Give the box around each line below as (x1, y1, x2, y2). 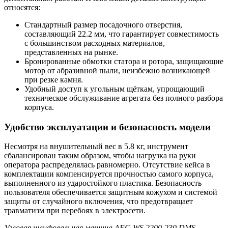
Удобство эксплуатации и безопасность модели (4, 121, 211, 132)
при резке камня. (24, 75, 83, 84)
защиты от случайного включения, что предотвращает (4, 197, 193, 206)
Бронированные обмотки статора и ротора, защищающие (24, 56, 223, 66)
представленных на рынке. (24, 47, 118, 56)
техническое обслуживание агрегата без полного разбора (24, 93, 223, 102)
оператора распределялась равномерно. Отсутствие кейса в (4, 160, 210, 169)
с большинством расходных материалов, (24, 38, 165, 47)
